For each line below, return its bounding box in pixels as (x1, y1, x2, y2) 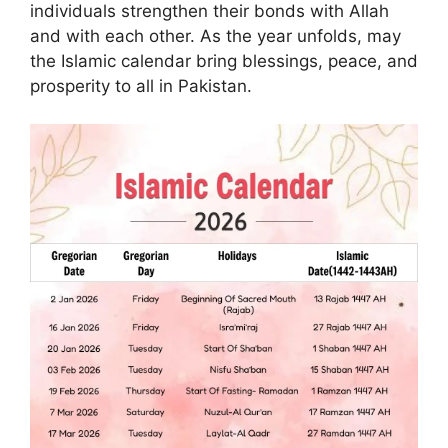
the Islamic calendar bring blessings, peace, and (30, 50, 418, 71)
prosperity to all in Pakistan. (30, 75, 252, 96)
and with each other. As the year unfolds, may (30, 25, 401, 46)
